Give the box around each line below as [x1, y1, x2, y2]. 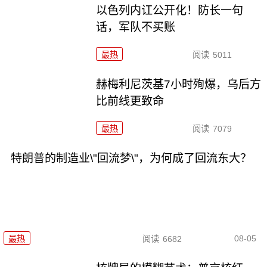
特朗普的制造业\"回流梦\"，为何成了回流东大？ [10, 151, 252, 164]
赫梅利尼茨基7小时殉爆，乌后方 [96, 77, 262, 91]
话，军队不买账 [96, 20, 176, 33]
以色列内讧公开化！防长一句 [96, 4, 244, 17]
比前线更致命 [96, 94, 164, 107]
